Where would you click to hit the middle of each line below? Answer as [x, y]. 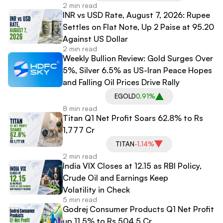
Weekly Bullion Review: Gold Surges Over [138, 58]
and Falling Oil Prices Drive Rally [122, 82]
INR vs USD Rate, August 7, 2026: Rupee [136, 15]
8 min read [80, 109]
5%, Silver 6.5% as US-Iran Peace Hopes [137, 70]
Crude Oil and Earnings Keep [115, 178]
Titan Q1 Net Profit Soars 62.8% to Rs [133, 118]
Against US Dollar [95, 39]
